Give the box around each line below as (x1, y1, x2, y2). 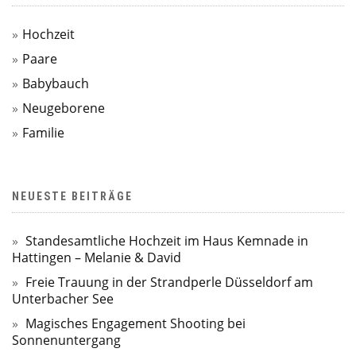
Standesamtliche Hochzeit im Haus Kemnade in (25, 231, 308, 250)
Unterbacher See (12, 289, 114, 308)
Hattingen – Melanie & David (12, 248, 181, 266)
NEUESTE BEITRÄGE (12, 189, 133, 203)
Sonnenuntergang (12, 331, 121, 349)
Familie (22, 123, 64, 141)
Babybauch (22, 74, 89, 92)
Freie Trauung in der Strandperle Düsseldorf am (25, 273, 313, 291)
